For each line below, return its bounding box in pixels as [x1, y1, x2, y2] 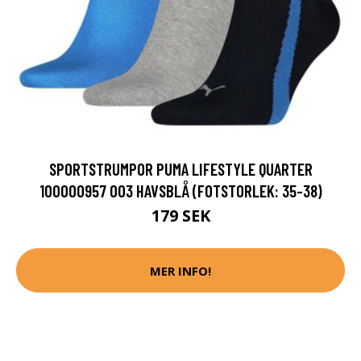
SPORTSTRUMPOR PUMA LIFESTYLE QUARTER [48, 159, 313, 180]
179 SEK [151, 205, 210, 227]
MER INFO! [150, 262, 211, 279]
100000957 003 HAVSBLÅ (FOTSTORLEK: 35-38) [39, 180, 322, 201]
